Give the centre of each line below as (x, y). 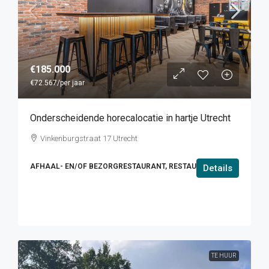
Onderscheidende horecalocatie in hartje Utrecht (130, 118)
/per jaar (71, 83)
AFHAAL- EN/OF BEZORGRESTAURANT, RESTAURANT (123, 167)
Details (218, 168)
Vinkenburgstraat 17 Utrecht (89, 139)
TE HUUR (224, 256)
